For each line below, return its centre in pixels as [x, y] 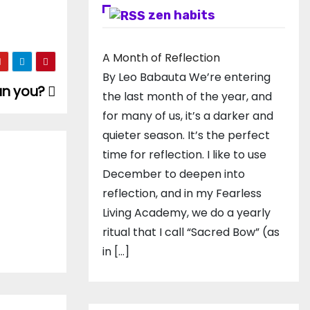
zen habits [182, 15]
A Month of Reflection [161, 57]
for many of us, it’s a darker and [188, 116]
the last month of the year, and [187, 96]
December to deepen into [174, 174]
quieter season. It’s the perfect [186, 135]
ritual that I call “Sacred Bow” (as [191, 232]
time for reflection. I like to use [184, 154]
